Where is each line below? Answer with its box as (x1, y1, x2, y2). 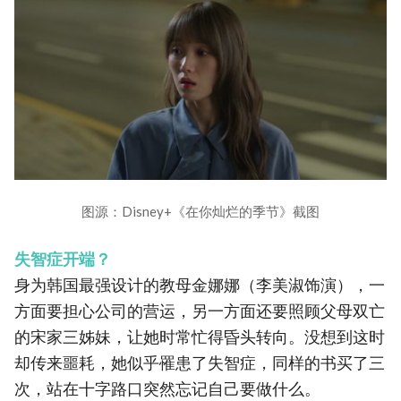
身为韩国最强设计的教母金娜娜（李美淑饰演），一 (14, 275, 385, 294)
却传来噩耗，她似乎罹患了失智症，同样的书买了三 (14, 353, 385, 372)
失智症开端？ (14, 249, 111, 269)
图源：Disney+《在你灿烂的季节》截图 (81, 202, 320, 219)
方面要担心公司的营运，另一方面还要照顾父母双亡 (14, 301, 385, 320)
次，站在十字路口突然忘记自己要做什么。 (14, 379, 320, 398)
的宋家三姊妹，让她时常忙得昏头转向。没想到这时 (14, 327, 385, 346)
